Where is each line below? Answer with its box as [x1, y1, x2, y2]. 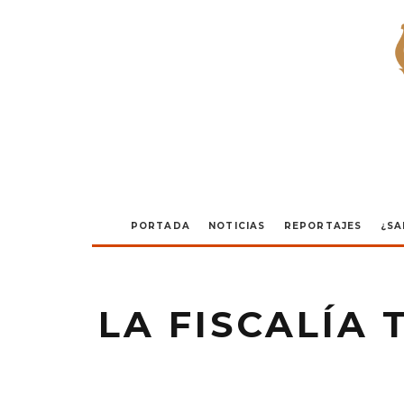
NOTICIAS [207, 220, 266, 232]
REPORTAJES [283, 220, 363, 232]
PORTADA [130, 220, 190, 232]
